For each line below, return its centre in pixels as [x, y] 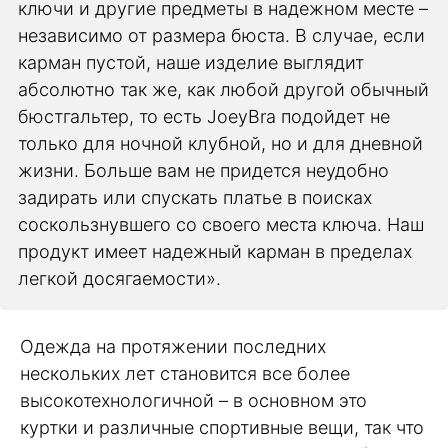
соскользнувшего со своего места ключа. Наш [221, 225]
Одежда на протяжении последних [173, 347]
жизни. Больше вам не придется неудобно [203, 171]
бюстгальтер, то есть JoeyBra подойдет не [204, 117]
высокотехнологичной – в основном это [193, 401]
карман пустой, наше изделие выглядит [191, 63]
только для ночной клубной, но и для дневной [220, 144]
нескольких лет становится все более [185, 374]
